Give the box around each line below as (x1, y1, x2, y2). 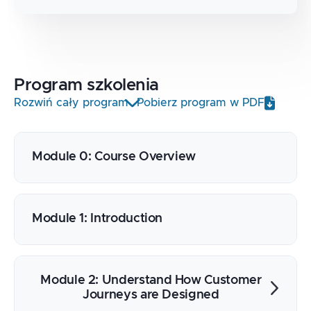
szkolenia (87, 76, 159, 94)
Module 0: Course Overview (32, 150, 196, 163)
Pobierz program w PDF (137, 97, 264, 108)
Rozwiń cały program (14, 97, 128, 108)
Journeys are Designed (83, 288, 219, 301)
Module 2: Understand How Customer (40, 274, 262, 287)
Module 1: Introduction (32, 212, 163, 225)
